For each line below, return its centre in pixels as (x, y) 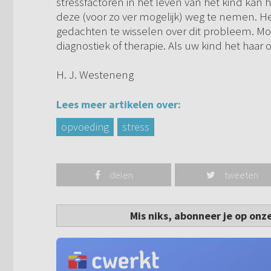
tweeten (242, 175)
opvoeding (85, 127)
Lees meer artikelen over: (119, 105)
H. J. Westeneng (95, 75)
